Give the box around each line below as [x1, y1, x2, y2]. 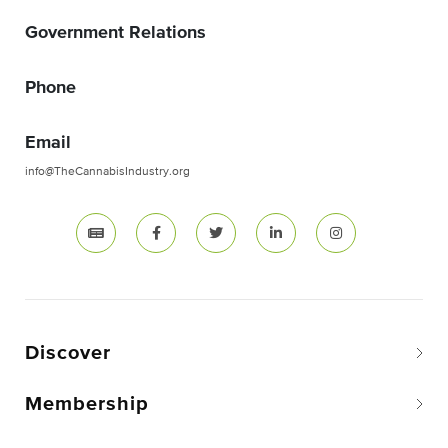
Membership [25, 394, 149, 415]
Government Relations [25, 24, 206, 43]
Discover [25, 343, 111, 364]
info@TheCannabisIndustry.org [25, 166, 190, 179]
